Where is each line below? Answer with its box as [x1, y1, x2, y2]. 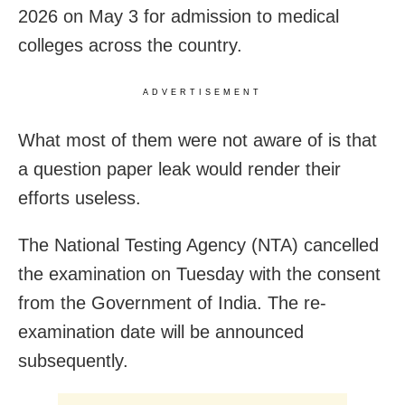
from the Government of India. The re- [18, 292, 326, 313]
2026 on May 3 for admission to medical [18, 5, 339, 26]
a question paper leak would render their [18, 158, 341, 179]
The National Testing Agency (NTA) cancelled [18, 234, 379, 255]
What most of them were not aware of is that [18, 129, 377, 150]
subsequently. [18, 350, 128, 371]
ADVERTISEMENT [143, 87, 262, 97]
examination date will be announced [18, 321, 304, 342]
